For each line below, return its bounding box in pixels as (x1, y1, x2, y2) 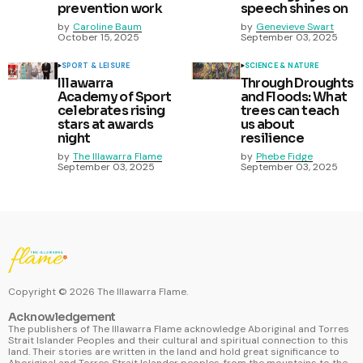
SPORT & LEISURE (61, 61, 130, 71)
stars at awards (57, 116, 153, 134)
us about (240, 116, 295, 134)
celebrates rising (57, 102, 165, 120)
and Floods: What (240, 88, 348, 106)
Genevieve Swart (255, 20, 334, 34)
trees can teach (240, 102, 339, 120)
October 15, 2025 (57, 31, 139, 45)
